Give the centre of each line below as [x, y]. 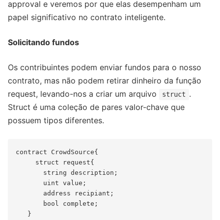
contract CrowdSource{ [57, 152]
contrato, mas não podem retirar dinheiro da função [105, 81]
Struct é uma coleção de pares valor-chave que [96, 107]
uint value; [51, 183]
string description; [67, 173]
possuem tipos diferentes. [56, 121]
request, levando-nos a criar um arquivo [83, 94]
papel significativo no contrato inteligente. [87, 17]
